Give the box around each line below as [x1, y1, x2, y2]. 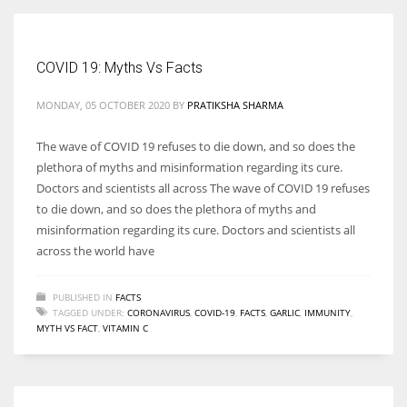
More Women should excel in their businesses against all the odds [14, 84, 368, 101]
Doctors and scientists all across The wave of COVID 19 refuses [36, 179, 370, 196]
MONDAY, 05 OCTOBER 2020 [36, 97, 170, 112]
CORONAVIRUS [127, 305, 190, 319]
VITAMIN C [103, 321, 148, 334]
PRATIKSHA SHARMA [187, 97, 283, 112]
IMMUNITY [304, 305, 351, 319]
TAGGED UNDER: [53, 305, 124, 319]
